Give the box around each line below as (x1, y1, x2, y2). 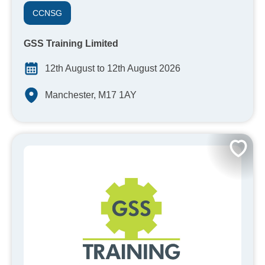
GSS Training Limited (24, 38, 118, 49)
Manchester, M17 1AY (45, 90, 137, 101)
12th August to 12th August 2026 (45, 63, 180, 74)
